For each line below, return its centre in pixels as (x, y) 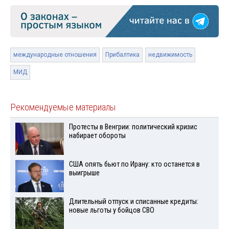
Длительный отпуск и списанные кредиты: (133, 201)
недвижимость (170, 54)
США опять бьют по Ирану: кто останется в (134, 164)
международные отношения (55, 54)
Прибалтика (122, 54)
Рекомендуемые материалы (63, 107)
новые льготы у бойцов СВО (111, 210)
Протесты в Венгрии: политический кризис (133, 127)
